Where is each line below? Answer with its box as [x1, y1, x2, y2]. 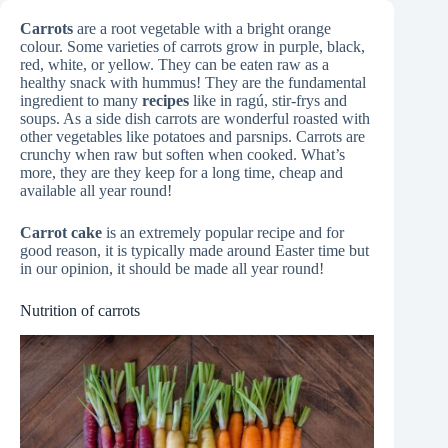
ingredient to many [20, 92, 142, 110]
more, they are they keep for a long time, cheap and [20, 164, 343, 182]
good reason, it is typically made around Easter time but [20, 242, 369, 260]
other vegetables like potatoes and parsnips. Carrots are [20, 128, 365, 146]
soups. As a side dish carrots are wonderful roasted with [20, 110, 370, 128]
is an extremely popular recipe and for [102, 224, 344, 242]
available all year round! [20, 182, 172, 200]
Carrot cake [20, 224, 102, 242]
